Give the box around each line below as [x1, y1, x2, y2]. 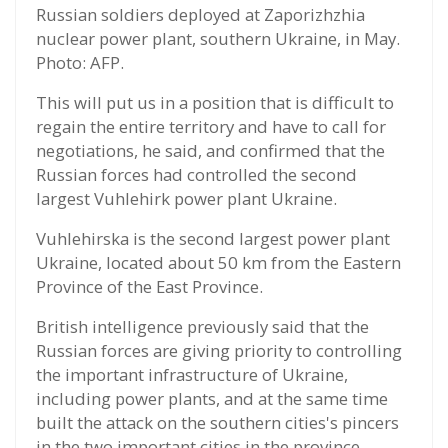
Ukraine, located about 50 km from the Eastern [36, 250, 401, 274]
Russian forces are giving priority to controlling [36, 338, 402, 362]
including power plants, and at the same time [36, 386, 388, 410]
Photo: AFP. [36, 50, 124, 74]
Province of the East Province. [36, 274, 263, 298]
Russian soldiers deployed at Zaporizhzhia [36, 2, 365, 26]
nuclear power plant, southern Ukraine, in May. [36, 26, 400, 50]
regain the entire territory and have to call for [36, 114, 386, 138]
